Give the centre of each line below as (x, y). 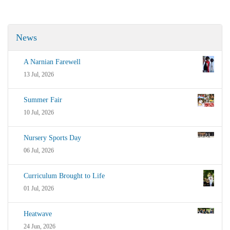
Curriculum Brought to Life (64, 176)
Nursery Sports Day (52, 138)
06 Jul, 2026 (39, 151)
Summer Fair (43, 100)
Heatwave (38, 214)
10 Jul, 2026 (39, 113)
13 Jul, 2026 (39, 75)
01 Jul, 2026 (39, 189)
